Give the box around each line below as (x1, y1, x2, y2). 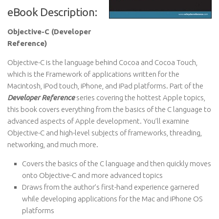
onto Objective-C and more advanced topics (22, 171, 163, 179)
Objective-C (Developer (7, 27, 91, 36)
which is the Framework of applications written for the (7, 70, 179, 78)
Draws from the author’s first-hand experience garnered (22, 183, 199, 191)
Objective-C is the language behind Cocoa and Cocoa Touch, (7, 58, 197, 66)
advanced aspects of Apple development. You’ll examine (7, 117, 189, 125)
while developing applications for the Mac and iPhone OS (22, 195, 202, 203)
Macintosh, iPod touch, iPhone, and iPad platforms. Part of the (7, 82, 203, 90)
